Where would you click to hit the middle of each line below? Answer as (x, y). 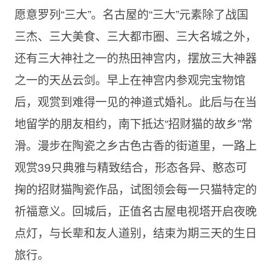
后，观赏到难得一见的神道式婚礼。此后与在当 (135, 101)
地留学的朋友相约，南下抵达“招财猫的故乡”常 (133, 123)
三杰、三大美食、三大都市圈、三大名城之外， (135, 36)
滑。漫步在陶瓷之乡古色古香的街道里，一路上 (135, 145)
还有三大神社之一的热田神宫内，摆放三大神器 (135, 58)
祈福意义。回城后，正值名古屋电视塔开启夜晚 (135, 211)
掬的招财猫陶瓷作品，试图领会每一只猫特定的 (135, 189)
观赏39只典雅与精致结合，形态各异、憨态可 (131, 167)
